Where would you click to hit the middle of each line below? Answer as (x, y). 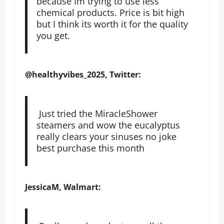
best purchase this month (90, 148)
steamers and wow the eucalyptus (108, 125)
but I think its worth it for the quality (112, 24)
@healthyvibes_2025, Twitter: (83, 74)
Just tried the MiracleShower (97, 113)
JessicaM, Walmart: (63, 187)
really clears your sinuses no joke (106, 136)
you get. (53, 35)
